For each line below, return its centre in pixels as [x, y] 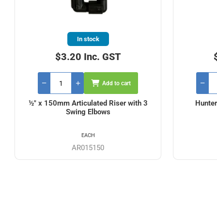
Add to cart [116, 83]
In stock [88, 39]
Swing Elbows [88, 112]
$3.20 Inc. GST [88, 57]
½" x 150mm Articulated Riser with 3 [88, 103]
